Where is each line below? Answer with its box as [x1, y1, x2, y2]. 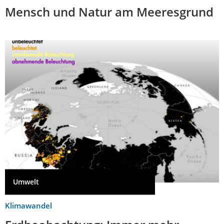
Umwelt [13, 177, 39, 187]
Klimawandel [5, 200, 52, 210]
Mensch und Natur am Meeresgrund [5, 3, 213, 20]
